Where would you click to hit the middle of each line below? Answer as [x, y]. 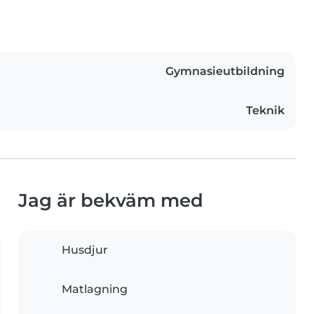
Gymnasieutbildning [225, 71]
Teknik [265, 111]
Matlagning [95, 289]
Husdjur [85, 250]
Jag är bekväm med [111, 200]
